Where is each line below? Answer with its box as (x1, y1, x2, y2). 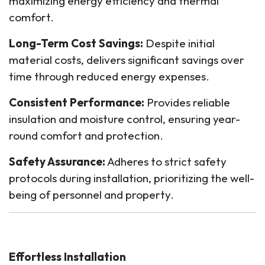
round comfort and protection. (9, 128, 163, 143)
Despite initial (143, 36, 215, 50)
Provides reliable (144, 95, 230, 109)
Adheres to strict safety (105, 154, 227, 169)
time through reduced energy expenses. (9, 69, 209, 83)
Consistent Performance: (9, 95, 144, 109)
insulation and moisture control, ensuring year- (9, 112, 240, 126)
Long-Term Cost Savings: (9, 36, 143, 50)
